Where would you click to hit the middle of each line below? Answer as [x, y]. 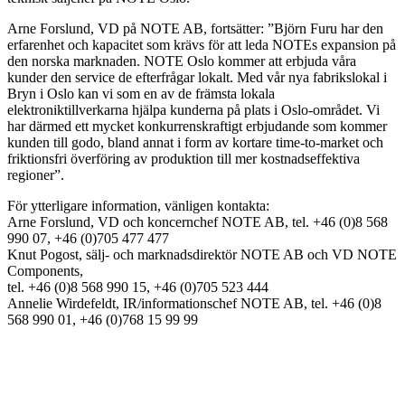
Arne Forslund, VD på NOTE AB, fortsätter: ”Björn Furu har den [195, 28]
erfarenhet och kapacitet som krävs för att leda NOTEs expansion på [202, 44]
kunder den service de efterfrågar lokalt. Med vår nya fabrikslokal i [197, 77]
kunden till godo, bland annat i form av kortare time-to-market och [195, 142]
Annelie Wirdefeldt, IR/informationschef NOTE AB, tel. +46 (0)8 [194, 303]
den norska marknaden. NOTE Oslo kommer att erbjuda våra [182, 61]
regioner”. [36, 174]
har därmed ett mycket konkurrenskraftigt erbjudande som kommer [197, 126]
